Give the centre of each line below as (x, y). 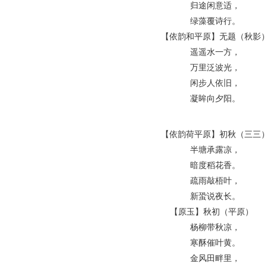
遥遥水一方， (215, 52)
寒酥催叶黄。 (215, 243)
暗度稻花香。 (215, 165)
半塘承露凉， (215, 150)
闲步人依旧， (215, 83)
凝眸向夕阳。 (215, 99)
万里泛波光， (215, 68)
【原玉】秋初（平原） (215, 212)
